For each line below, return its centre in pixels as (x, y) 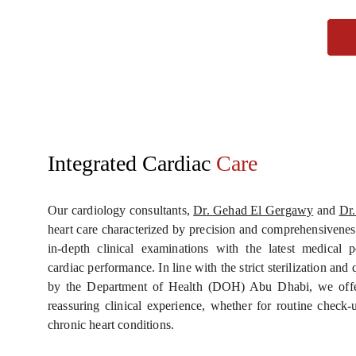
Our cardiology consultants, (121, 210)
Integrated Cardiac (129, 163)
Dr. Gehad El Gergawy (253, 210)
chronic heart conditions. (111, 325)
